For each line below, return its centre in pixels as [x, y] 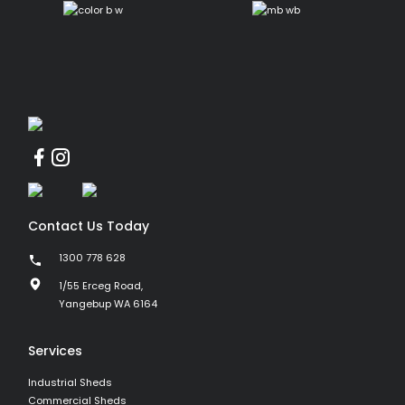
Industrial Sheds [70, 382]
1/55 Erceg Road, [101, 286]
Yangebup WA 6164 [108, 304]
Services [55, 351]
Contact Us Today [89, 226]
